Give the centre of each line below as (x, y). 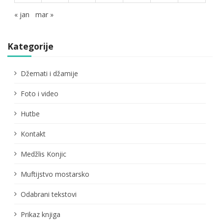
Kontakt (33, 134)
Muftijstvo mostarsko (55, 174)
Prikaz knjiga (40, 214)
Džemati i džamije (49, 73)
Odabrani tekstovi (48, 194)
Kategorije (30, 46)
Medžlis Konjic (43, 154)
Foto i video (39, 93)
